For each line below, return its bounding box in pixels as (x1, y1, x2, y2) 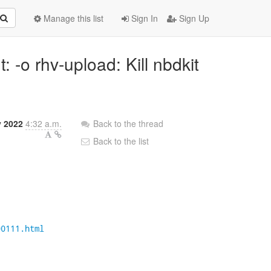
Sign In (129, 12, 158, 24)
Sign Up (177, 12, 209, 24)
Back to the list (91, 135, 149, 147)
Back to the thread (93, 117, 164, 129)
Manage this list (41, 12, 103, 24)
